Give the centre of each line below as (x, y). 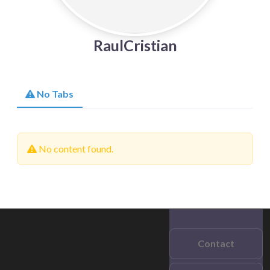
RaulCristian (135, 45)
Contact (216, 243)
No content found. (75, 148)
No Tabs (55, 93)
